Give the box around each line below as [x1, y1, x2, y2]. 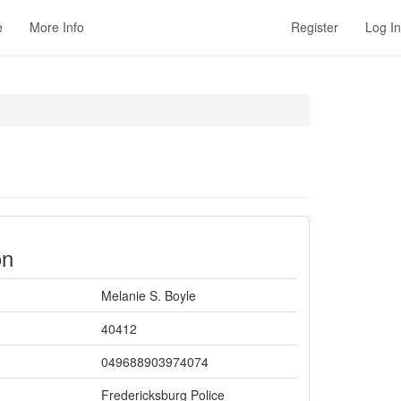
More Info [30, 18, 84, 36]
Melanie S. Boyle [101, 286, 196, 304]
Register [291, 18, 338, 36]
